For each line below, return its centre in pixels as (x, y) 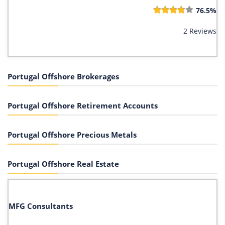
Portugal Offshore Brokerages (63, 76)
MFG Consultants (41, 206)
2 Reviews (200, 31)
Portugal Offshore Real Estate (63, 163)
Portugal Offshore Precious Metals (72, 134)
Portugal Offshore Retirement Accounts (83, 105)
